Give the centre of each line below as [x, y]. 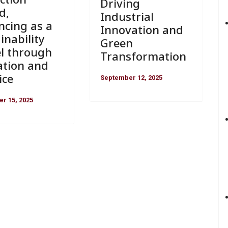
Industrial [127, 17]
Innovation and [141, 30]
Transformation [143, 56]
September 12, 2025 [131, 78]
